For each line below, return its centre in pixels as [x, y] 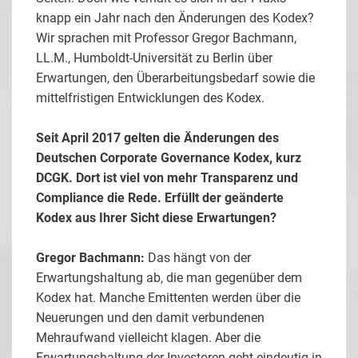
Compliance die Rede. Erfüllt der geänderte [160, 198]
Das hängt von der [198, 258]
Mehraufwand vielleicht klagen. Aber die [148, 338]
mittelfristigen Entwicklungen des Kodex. [150, 98]
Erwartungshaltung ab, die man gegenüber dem [169, 278]
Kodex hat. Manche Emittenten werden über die [168, 298]
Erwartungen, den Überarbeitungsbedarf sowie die [175, 78]
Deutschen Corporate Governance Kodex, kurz [169, 158]
